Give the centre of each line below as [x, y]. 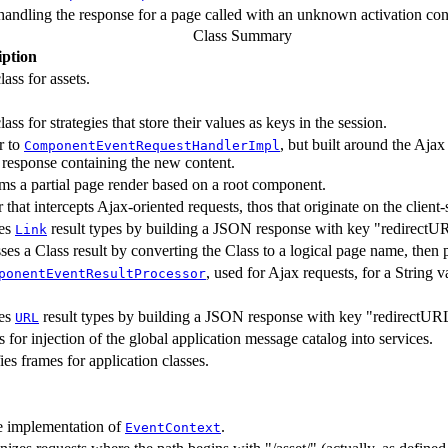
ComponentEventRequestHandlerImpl [152, 145]
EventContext [173, 427]
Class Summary [242, 35]
